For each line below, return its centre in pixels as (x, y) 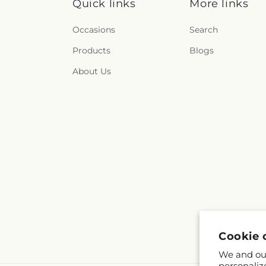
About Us (92, 72)
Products (91, 51)
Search (204, 30)
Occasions (94, 30)
